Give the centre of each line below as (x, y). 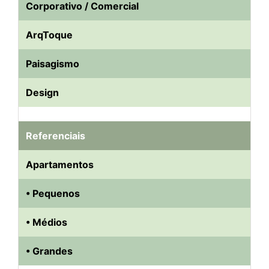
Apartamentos (60, 165)
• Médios (47, 222)
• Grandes (49, 251)
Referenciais (56, 136)
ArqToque (49, 35)
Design (42, 93)
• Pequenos (53, 194)
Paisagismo (53, 64)
